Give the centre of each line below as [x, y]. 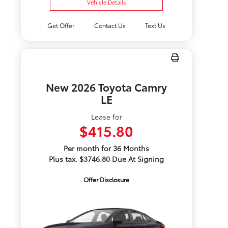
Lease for [106, 117]
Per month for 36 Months [107, 148]
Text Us [155, 25]
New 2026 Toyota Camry [107, 87]
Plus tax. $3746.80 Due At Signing [107, 159]
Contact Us [110, 25]
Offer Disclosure [107, 179]
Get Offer [61, 25]
